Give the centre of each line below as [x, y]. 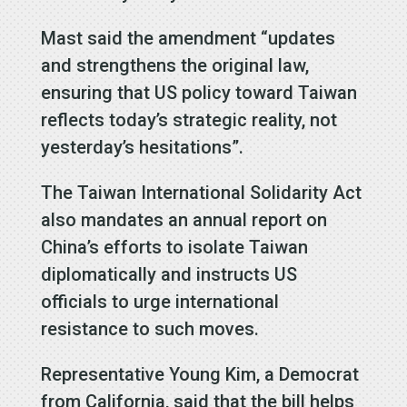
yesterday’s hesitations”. [142, 147]
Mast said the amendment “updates [188, 38]
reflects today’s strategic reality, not [189, 119]
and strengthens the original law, [174, 65]
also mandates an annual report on [184, 219]
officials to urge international [159, 301]
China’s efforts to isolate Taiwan [174, 247]
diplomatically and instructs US [169, 274]
